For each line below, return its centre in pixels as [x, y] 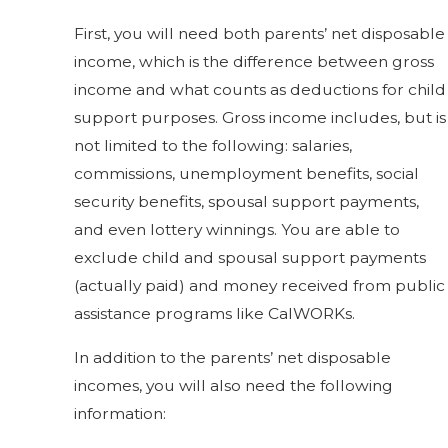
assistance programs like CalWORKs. [215, 314]
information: [120, 413]
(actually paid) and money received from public [260, 286]
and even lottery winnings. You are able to [237, 230]
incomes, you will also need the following [234, 385]
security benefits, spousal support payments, [247, 202]
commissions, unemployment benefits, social [247, 174]
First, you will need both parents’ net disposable [260, 34]
